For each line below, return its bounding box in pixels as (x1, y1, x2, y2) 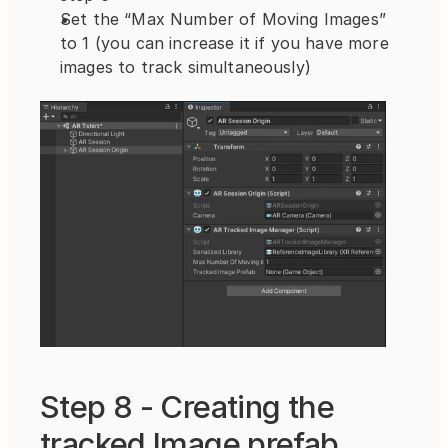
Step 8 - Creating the (40, 388, 334, 426)
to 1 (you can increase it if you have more (60, 33, 389, 54)
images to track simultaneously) (60, 57, 311, 78)
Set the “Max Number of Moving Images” (60, 9, 386, 30)
